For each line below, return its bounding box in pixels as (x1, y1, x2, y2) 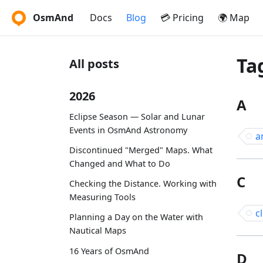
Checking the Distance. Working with (69, 178, 217, 190)
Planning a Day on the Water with (69, 211, 203, 223)
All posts (69, 56, 119, 72)
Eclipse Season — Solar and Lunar (69, 110, 205, 122)
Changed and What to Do (69, 157, 170, 169)
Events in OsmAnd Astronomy (69, 124, 187, 136)
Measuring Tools (69, 191, 136, 203)
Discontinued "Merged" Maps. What (69, 144, 213, 156)
